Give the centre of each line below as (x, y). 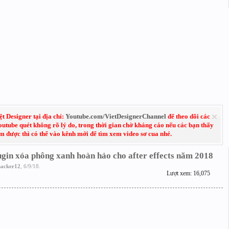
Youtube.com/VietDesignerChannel (116, 116)
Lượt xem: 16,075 (188, 173)
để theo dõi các (188, 116)
